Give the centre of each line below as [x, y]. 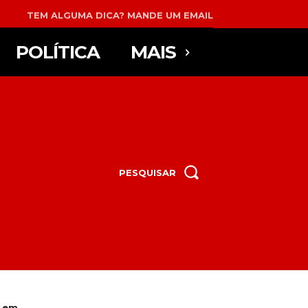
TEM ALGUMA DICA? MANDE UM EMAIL [120, 15]
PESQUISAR [147, 172]
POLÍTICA [57, 52]
